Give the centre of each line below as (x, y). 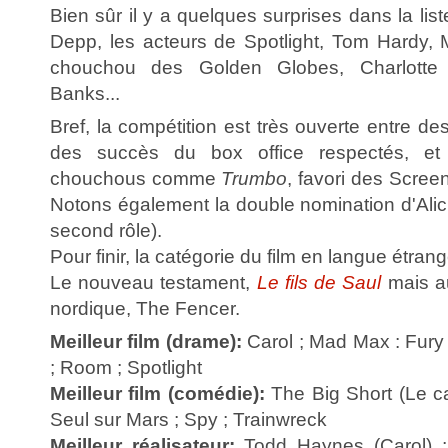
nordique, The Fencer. (145, 308)
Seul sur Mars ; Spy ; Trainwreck (188, 419)
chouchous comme (136, 178)
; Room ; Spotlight (126, 367)
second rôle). (106, 230)
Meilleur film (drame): (146, 341)
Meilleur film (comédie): (157, 393)
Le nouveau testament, (153, 282)
